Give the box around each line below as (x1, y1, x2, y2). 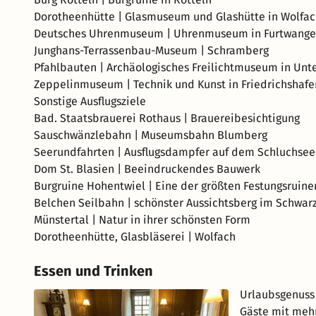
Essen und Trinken (34, 262, 153, 279)
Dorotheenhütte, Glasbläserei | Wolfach (34, 230, 236, 243)
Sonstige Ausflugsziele (34, 95, 146, 108)
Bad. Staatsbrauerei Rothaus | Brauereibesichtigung (34, 111, 300, 125)
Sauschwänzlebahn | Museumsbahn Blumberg (34, 128, 267, 142)
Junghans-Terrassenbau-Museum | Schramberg (34, 44, 269, 57)
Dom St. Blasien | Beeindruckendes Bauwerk (34, 162, 260, 176)
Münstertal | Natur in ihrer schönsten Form (34, 213, 250, 226)
